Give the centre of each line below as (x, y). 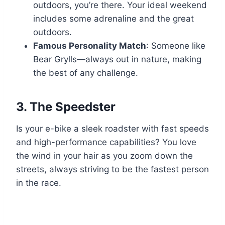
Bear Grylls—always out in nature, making (117, 59)
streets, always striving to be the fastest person (113, 169)
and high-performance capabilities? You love (106, 142)
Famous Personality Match (90, 45)
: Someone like (176, 45)
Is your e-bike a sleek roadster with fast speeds (113, 128)
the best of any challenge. (86, 73)
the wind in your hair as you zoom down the (104, 155)
